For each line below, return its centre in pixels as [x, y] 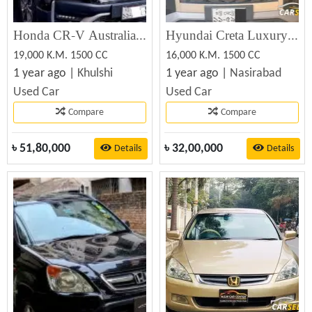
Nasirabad [256, 73]
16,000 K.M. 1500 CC [213, 56]
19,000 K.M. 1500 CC [61, 56]
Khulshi [95, 73]
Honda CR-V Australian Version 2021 [141, 36]
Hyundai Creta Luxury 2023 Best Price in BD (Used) [293, 36]
